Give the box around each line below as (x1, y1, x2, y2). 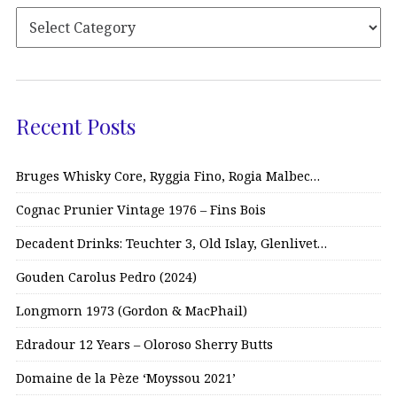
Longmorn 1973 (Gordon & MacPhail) (16, 302, 247, 320)
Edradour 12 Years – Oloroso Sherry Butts (16, 336, 273, 354)
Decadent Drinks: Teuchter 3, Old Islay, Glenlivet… (16, 235, 327, 253)
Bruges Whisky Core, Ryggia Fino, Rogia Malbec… (16, 167, 320, 185)
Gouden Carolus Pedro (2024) (16, 269, 197, 286)
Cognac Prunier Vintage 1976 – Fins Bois (16, 201, 266, 219)
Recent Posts (16, 112, 136, 141)
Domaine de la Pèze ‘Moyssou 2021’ (16, 370, 236, 387)
